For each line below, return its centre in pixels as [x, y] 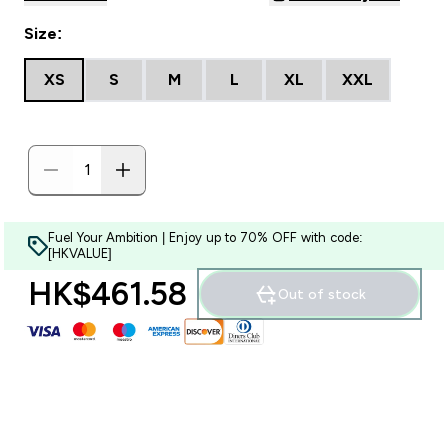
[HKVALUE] [80, 253]
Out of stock [321, 294]
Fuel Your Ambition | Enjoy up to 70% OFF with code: [205, 237]
